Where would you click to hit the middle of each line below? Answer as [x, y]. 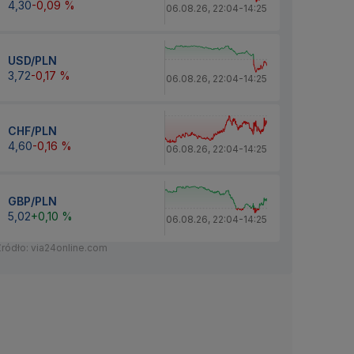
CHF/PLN [32, 130]
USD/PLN [32, 60]
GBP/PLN [32, 201]
